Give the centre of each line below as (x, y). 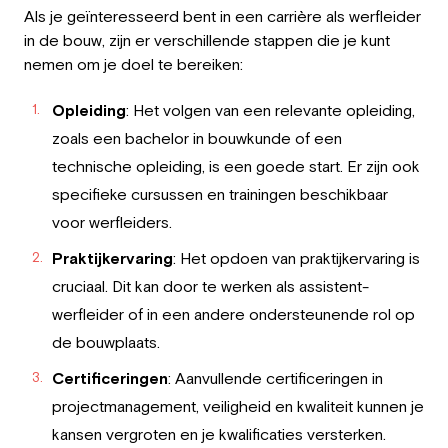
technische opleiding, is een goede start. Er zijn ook (236, 165)
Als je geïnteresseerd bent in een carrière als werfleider (222, 15)
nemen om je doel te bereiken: (133, 63)
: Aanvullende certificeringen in (275, 377)
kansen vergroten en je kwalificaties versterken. (219, 433)
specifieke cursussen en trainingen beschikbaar (220, 193)
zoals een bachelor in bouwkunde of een (197, 137)
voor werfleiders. (112, 221)
